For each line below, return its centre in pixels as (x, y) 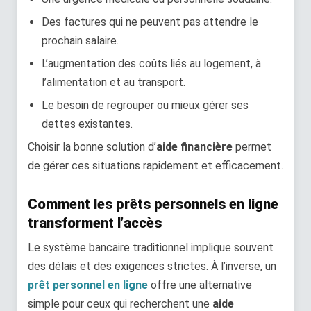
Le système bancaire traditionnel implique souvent (151, 247)
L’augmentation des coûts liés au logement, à (151, 63)
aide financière (194, 146)
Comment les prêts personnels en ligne (153, 204)
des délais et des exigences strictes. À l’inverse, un (152, 266)
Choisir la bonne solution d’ (92, 146)
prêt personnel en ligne (88, 285)
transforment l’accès (95, 222)
